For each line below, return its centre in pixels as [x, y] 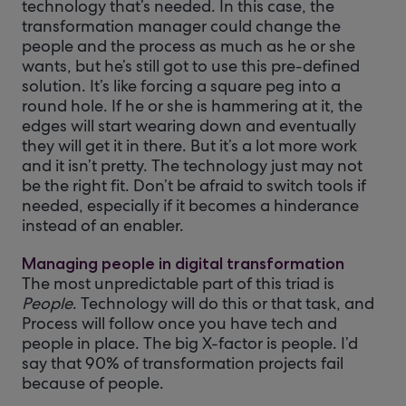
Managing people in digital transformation [183, 264]
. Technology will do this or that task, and [223, 303]
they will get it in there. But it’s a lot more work [189, 145]
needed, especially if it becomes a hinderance [190, 205]
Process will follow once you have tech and [179, 323]
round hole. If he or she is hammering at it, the [192, 106]
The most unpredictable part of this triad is [178, 283]
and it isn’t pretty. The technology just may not [192, 165]
